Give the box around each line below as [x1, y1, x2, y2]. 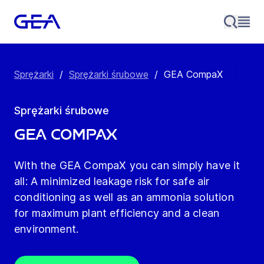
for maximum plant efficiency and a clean [14, 207, 220, 220]
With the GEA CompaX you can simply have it [14, 159, 240, 172]
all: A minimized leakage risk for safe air [14, 175, 210, 188]
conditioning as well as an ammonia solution [14, 191, 234, 204]
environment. [14, 223, 79, 236]
